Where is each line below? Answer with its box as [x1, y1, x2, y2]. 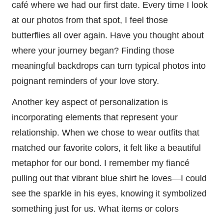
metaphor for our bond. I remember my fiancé [12, 158, 190, 168]
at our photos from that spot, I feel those [12, 15, 168, 25]
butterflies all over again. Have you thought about [12, 30, 204, 40]
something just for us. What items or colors [12, 203, 179, 214]
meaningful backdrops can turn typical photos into [12, 60, 206, 71]
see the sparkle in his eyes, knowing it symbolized [12, 188, 207, 198]
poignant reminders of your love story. [12, 76, 159, 86]
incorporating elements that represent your [12, 112, 178, 122]
